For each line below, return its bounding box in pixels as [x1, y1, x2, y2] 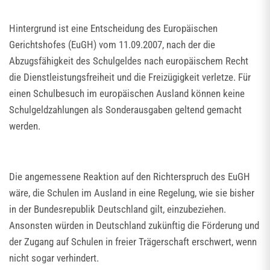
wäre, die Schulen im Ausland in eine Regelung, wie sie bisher [9, 187, 254, 199]
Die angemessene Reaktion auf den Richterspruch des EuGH [9, 171, 250, 183]
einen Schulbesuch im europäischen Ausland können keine [9, 87, 245, 99]
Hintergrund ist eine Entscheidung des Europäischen [9, 22, 218, 34]
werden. [9, 120, 40, 132]
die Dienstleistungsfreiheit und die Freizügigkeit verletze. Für [9, 71, 251, 83]
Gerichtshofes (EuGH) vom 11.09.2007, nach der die [9, 39, 215, 51]
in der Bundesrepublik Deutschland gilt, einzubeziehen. [9, 203, 226, 215]
